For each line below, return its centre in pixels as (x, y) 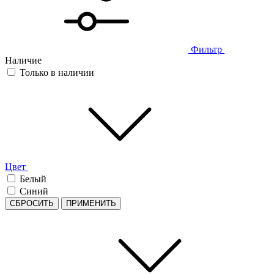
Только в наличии (57, 72)
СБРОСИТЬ (32, 203)
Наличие (23, 60)
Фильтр (206, 49)
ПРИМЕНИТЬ (91, 203)
